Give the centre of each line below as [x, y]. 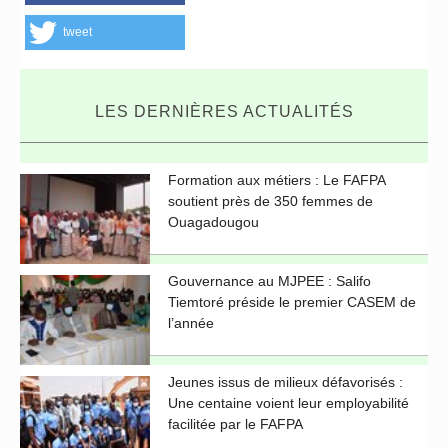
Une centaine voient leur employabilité [288, 403]
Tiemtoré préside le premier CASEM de [292, 302]
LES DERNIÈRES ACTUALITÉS [224, 112]
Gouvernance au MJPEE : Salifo [269, 281]
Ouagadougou [213, 222]
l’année [191, 323]
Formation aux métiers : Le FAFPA [276, 180]
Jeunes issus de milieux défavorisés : [285, 382]
